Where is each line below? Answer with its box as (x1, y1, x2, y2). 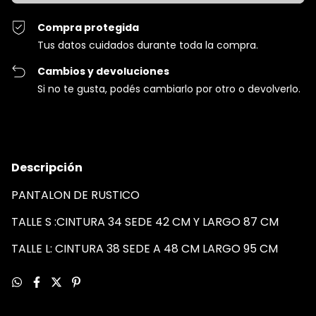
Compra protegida (37, 20, 140, 35)
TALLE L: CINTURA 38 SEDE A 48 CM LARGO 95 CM (11, 240, 278, 257)
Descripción (11, 159, 83, 176)
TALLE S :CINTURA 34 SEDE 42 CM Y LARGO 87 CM (11, 213, 279, 230)
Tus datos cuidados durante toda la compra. (37, 37, 259, 52)
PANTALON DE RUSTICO (11, 186, 142, 203)
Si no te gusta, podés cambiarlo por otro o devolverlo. (37, 81, 301, 96)
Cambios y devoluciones (37, 63, 170, 78)
